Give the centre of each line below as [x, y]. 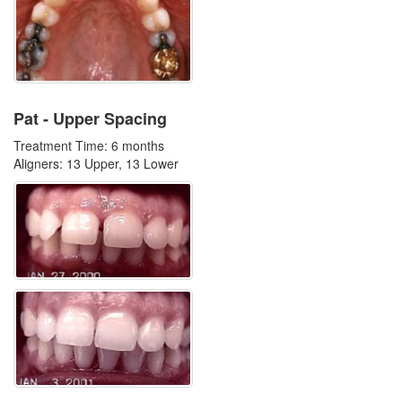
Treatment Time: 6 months [89, 145]
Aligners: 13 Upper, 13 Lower [96, 163]
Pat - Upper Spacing [90, 118]
